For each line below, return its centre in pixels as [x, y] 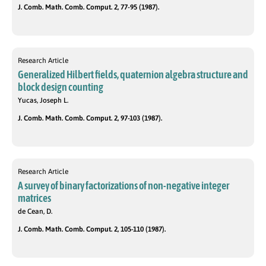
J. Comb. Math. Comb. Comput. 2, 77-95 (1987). [88, 7]
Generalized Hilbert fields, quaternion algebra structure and [133, 75]
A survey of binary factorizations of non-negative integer [123, 186]
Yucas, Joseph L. [43, 101]
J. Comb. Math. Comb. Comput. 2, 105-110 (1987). [92, 229]
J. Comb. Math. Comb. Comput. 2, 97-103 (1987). [90, 118]
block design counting [61, 87]
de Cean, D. [35, 212]
